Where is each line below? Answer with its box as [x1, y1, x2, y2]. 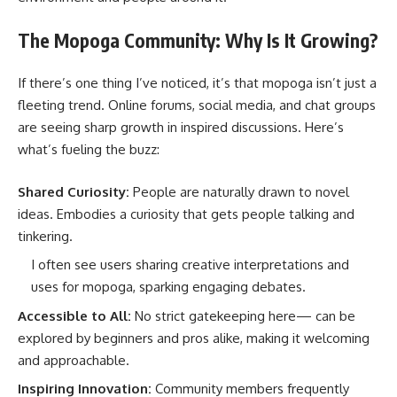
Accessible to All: [18, 307, 131, 324]
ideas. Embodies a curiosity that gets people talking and [18, 205, 354, 222]
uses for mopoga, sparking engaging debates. [31, 278, 306, 295]
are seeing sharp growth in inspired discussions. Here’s [18, 119, 344, 136]
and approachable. [18, 351, 129, 369]
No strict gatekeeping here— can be [131, 307, 355, 324]
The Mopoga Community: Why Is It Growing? [18, 27, 378, 52]
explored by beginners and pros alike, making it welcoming [18, 329, 370, 346]
